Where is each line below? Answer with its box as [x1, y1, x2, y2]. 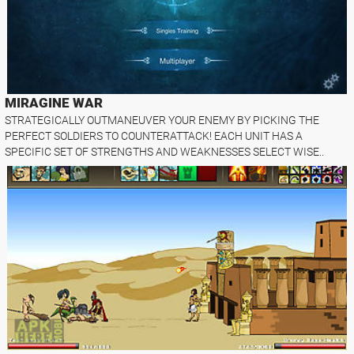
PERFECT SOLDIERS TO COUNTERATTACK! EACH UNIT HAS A [5, 129, 303, 142]
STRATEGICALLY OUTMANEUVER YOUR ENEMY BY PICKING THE [5, 113, 320, 126]
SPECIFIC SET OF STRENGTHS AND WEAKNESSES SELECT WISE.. [5, 145, 325, 158]
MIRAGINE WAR [5, 94, 104, 111]
